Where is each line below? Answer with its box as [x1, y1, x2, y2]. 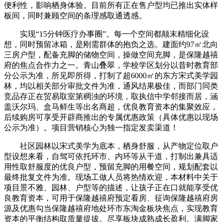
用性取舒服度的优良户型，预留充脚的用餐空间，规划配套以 [4, 162, 218, 171]
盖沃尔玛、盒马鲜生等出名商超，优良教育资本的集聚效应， [4, 102, 218, 111]
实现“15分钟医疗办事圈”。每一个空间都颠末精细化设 [4, 29, 209, 38]
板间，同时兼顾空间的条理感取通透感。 [4, 11, 147, 20]
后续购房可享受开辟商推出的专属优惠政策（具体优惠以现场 [4, 112, 218, 121]
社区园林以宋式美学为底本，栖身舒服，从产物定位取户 [4, 141, 218, 150]
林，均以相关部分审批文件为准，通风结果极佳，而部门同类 [4, 81, 218, 90]
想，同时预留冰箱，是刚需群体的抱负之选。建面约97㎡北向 [4, 40, 218, 49]
